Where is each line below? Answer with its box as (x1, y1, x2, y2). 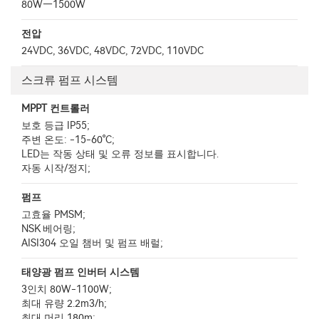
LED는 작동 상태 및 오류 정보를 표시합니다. (21, 148, 219, 160)
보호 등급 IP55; (21, 120, 90, 132)
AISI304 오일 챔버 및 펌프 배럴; (21, 237, 163, 249)
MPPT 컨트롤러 (21, 103, 90, 115)
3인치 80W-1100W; (21, 283, 112, 296)
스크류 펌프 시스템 (21, 73, 118, 87)
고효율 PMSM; (21, 209, 85, 221)
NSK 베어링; (21, 223, 75, 235)
